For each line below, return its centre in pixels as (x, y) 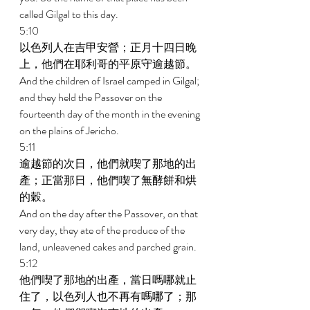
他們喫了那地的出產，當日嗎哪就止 (108, 280)
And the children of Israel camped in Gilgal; (110, 81)
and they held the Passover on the (92, 97)
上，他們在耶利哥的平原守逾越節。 (109, 64)
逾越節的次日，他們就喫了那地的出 (108, 164)
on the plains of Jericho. (70, 130)
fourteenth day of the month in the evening (111, 114)
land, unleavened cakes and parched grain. (109, 247)
